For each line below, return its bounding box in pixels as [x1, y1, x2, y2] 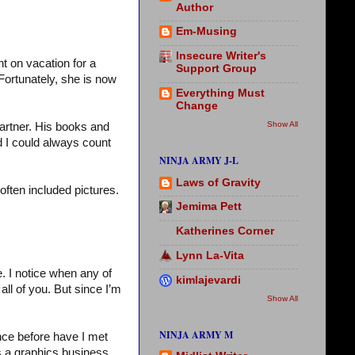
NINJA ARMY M [159, 328, 233, 342]
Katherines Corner [176, 225, 274, 238]
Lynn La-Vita [176, 249, 244, 261]
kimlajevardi [176, 273, 241, 286]
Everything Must [176, 86, 265, 99]
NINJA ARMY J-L [159, 154, 239, 168]
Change [176, 99, 218, 112]
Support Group [176, 63, 257, 75]
